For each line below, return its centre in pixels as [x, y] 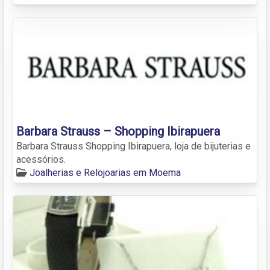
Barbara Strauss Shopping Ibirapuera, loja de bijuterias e [133, 146]
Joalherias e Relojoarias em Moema [105, 172]
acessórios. [41, 159]
